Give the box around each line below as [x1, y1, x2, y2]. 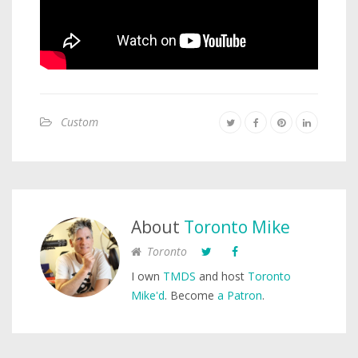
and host [196, 268, 248, 284]
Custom [61, 113, 98, 129]
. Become [165, 287, 217, 303]
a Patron [217, 287, 262, 303]
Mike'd [131, 287, 165, 303]
